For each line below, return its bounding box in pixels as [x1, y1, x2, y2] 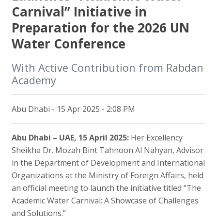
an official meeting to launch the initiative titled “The [12, 183, 201, 193]
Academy [12, 73, 56, 87]
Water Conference [12, 35, 125, 52]
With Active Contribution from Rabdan [12, 61, 203, 75]
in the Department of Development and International [12, 157, 205, 168]
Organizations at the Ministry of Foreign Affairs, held [12, 170, 203, 181]
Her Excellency [129, 132, 183, 143]
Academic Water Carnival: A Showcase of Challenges [12, 195, 199, 206]
